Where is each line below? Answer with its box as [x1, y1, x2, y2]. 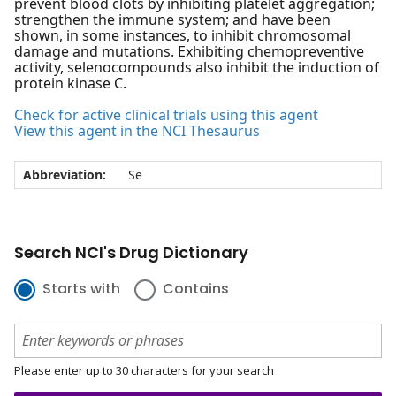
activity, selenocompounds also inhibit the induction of [14, 57, 379, 78]
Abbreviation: [22, 166, 106, 184]
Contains [163, 278, 229, 300]
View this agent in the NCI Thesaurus [14, 121, 260, 141]
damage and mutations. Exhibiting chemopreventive [14, 42, 364, 62]
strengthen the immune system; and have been [14, 10, 331, 30]
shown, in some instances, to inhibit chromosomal [14, 26, 351, 46]
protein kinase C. [14, 73, 126, 94]
